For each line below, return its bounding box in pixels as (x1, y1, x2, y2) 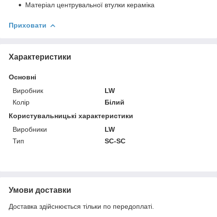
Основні (9, 73, 36, 81)
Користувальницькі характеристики (9, 111, 133, 120)
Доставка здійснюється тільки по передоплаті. (9, 202, 154, 210)
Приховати (9, 21, 46, 29)
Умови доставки (9, 186, 71, 194)
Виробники (13, 125, 47, 133)
